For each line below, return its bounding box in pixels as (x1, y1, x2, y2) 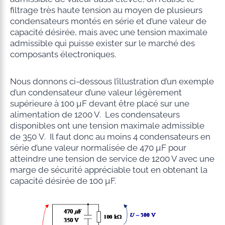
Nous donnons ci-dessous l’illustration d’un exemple (10, 76, 214, 87)
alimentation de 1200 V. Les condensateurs (10, 109, 180, 120)
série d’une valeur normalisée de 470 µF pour (10, 143, 186, 153)
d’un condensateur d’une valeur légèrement (10, 87, 182, 98)
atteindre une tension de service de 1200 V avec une (10, 154, 214, 164)
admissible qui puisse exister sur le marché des (10, 38, 195, 49)
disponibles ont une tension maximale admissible (10, 121, 204, 131)
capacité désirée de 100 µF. (10, 176, 116, 186)
